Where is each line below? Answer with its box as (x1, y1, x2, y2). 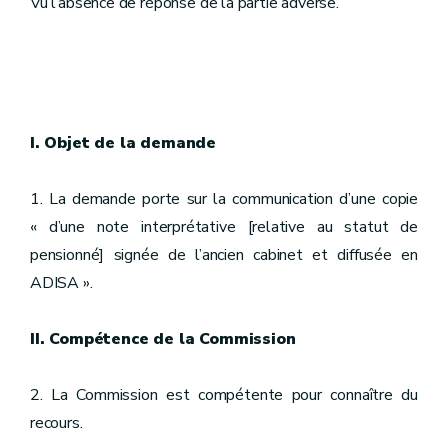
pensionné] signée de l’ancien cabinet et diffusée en (30, 244, 418, 266)
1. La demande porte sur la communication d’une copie (30, 188, 418, 210)
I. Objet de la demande (30, 132, 217, 154)
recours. (30, 412, 83, 434)
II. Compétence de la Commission (30, 328, 296, 350)
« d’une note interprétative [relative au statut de (30, 216, 418, 238)
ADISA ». (30, 272, 93, 294)
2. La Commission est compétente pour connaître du (30, 384, 418, 406)
